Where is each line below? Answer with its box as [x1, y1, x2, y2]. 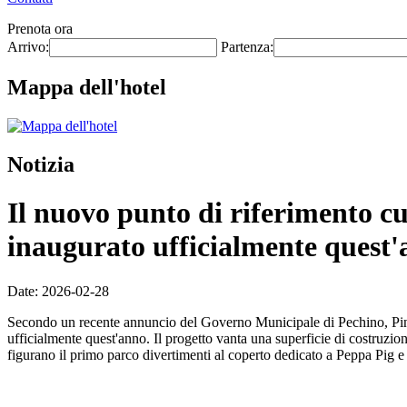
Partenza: [221, 39, 273, 55]
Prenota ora [7, 21, 73, 36]
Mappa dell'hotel [7, 74, 166, 99]
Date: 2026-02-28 [7, 283, 109, 299]
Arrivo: [7, 39, 49, 55]
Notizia [7, 152, 74, 176]
